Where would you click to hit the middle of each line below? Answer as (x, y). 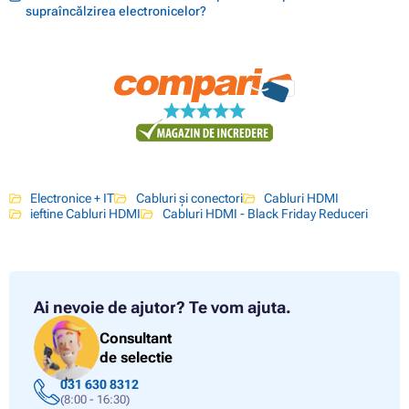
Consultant (136, 338)
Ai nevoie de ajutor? (110, 308)
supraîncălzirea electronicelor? (116, 10)
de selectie (136, 357)
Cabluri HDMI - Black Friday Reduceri (265, 214)
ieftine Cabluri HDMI (86, 214)
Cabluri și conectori (189, 199)
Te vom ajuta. (240, 308)
